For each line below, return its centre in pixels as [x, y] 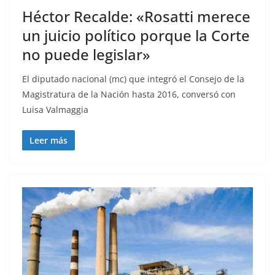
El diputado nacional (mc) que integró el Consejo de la [133, 79]
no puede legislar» [86, 54]
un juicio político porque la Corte [136, 35]
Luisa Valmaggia [55, 109]
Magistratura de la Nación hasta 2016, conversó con [129, 94]
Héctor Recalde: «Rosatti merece [136, 16]
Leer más [48, 140]
